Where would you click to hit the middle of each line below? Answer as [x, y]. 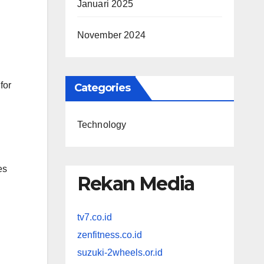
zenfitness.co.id [109, 235]
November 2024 [111, 35]
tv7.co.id [94, 217]
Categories [102, 88]
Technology [102, 125]
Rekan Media [136, 184]
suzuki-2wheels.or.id [120, 253]
